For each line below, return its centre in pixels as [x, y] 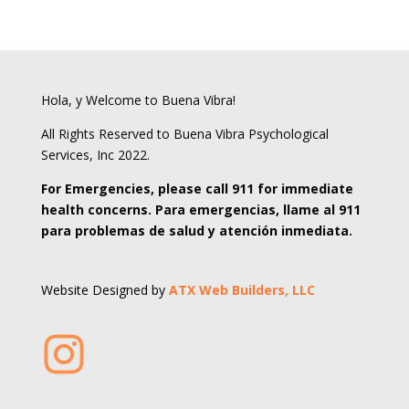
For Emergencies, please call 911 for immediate [197, 189]
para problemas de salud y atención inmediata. [196, 231]
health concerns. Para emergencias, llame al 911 [200, 210]
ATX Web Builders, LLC [241, 290]
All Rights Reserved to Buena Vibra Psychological [184, 134]
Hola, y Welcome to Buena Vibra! [138, 100]
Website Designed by [105, 290]
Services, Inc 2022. [95, 155]
